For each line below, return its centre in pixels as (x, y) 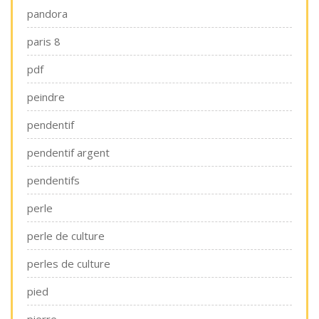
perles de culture (69, 263)
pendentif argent (68, 152)
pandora (47, 14)
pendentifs (53, 180)
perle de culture (66, 236)
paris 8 (44, 41)
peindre (46, 97)
